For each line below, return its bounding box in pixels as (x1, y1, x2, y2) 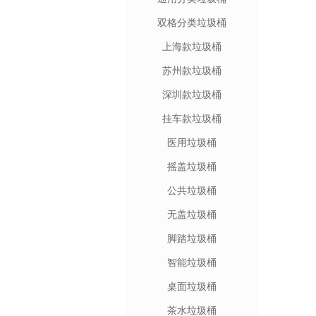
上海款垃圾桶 (162, 41, 221, 52)
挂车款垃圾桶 (162, 113, 221, 124)
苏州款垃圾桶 (162, 65, 221, 76)
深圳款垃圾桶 (162, 89, 221, 100)
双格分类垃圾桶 (157, 17, 226, 28)
